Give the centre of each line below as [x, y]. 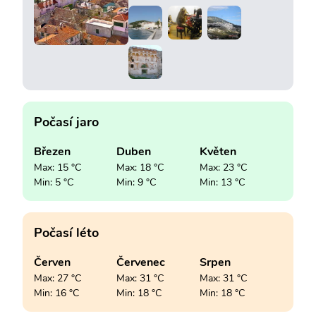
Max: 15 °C [57, 167]
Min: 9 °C [136, 182]
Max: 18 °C [140, 167]
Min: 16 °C [56, 293]
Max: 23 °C [223, 167]
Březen [52, 151]
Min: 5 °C [54, 182]
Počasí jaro [66, 122]
